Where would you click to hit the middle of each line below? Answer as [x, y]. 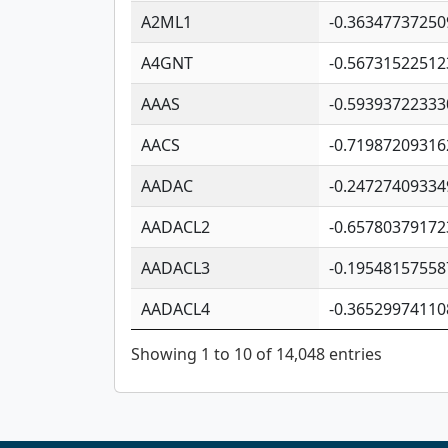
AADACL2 [175, 226]
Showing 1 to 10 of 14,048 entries [256, 353]
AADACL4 [175, 308]
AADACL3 [175, 267]
